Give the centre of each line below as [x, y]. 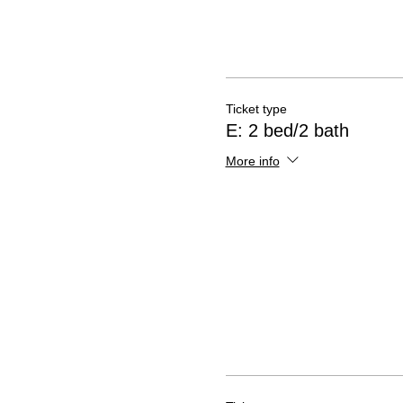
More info [252, 161]
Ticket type [256, 109]
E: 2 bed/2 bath [287, 130]
